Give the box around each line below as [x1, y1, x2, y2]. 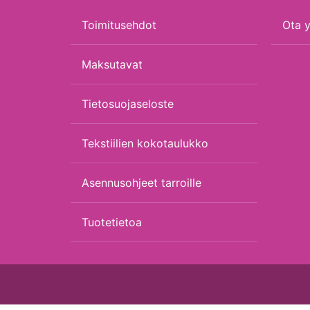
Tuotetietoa [82, 215, 142, 230]
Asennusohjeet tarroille [82, 176, 201, 190]
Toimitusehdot [82, 18, 156, 33]
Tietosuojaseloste [82, 97, 174, 111]
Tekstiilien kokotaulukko [82, 136, 208, 151]
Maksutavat [82, 57, 143, 72]
